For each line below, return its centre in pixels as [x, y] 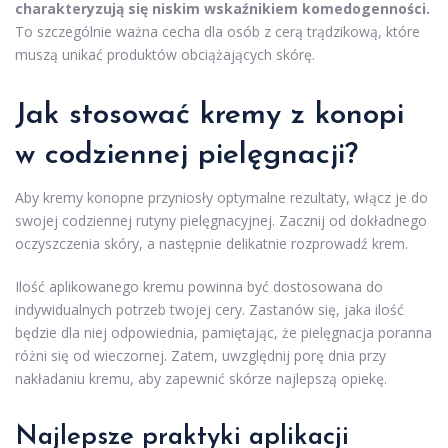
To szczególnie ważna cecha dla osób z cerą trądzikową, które [217, 32]
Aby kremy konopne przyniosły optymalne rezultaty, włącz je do [221, 198]
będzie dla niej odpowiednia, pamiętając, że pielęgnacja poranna [223, 333]
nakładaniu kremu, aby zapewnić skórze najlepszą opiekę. [201, 379]
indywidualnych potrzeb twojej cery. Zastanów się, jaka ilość [209, 310]
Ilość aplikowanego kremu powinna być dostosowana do [199, 287]
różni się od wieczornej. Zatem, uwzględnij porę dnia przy [200, 356]
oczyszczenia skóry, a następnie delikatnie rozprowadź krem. [211, 244]
